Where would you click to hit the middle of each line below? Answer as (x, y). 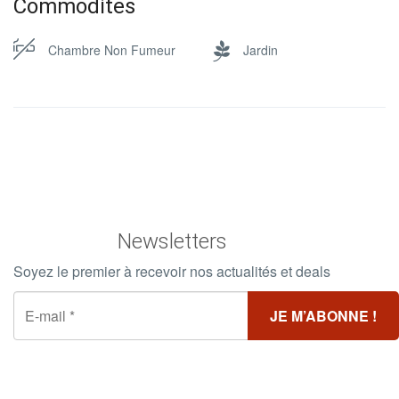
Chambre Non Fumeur (112, 50)
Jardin (261, 50)
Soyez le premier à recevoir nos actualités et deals (172, 271)
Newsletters (172, 241)
